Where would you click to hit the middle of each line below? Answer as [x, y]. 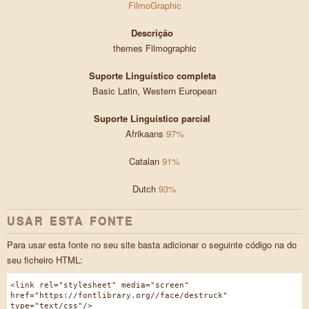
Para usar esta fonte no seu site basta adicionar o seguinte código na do [152, 245]
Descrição [152, 33]
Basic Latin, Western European [154, 91]
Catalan [146, 161]
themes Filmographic [154, 48]
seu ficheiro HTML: [45, 260]
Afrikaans [146, 134]
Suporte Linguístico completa [152, 76]
